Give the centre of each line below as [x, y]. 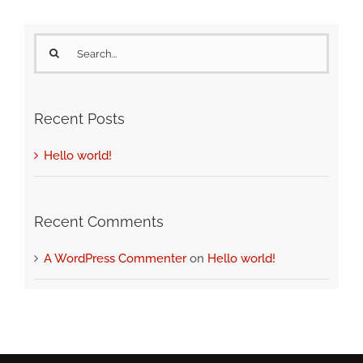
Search [52, 45]
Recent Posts [79, 119]
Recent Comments [98, 222]
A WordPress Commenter [115, 258]
